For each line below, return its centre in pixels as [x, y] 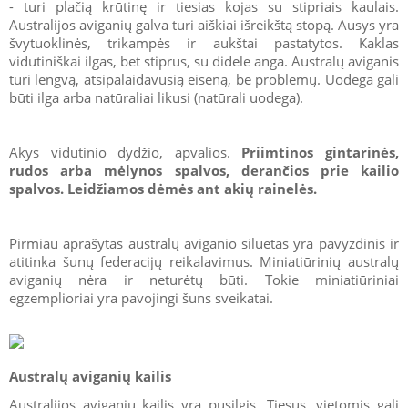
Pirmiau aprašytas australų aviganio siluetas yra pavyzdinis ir [204, 243]
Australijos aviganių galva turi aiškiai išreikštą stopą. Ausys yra [204, 24]
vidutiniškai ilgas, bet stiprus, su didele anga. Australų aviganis [204, 61]
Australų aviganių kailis [90, 376]
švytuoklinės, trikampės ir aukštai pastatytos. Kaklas [204, 42]
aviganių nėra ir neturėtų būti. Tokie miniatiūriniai [204, 279]
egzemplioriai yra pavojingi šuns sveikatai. [141, 297]
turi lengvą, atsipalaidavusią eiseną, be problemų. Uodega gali [204, 79]
